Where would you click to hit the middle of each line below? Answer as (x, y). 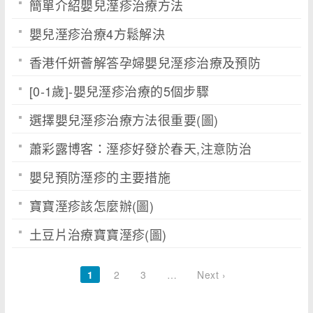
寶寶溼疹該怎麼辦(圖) (92, 205)
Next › (211, 275)
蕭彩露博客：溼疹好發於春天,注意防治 (140, 148)
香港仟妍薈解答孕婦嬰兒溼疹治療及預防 (145, 62)
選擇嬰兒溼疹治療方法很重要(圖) (124, 119)
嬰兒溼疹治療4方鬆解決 (97, 34)
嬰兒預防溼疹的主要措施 (100, 177)
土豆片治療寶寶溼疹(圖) (98, 234)
